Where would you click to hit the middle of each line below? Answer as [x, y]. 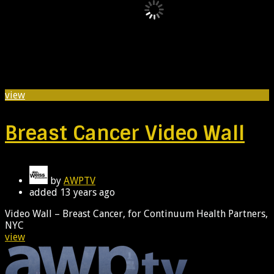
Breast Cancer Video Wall [125, 133]
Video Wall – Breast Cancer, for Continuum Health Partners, [136, 213]
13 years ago [87, 192]
